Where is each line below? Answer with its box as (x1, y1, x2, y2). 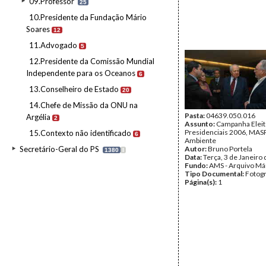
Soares (26, 24, 50, 34)
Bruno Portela (208, 144, 252, 153)
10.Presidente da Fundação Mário (29, 12, 147, 22)
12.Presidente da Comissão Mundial (29, 56, 154, 66)
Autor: (185, 144, 208, 153)
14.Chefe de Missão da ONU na (29, 100, 138, 110)
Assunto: (185, 119, 216, 128)
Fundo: (185, 161, 209, 170)
